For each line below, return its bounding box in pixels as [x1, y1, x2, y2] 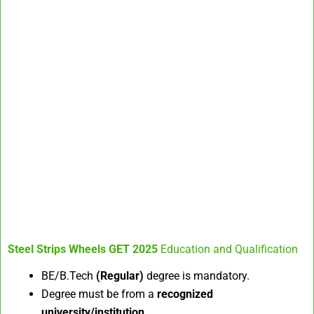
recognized [157, 287, 213, 301]
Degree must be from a [41, 287, 157, 301]
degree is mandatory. [144, 268, 250, 282]
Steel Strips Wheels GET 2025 [8, 243, 158, 257]
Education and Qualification [161, 243, 298, 257]
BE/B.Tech [41, 268, 96, 282]
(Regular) [96, 268, 144, 282]
